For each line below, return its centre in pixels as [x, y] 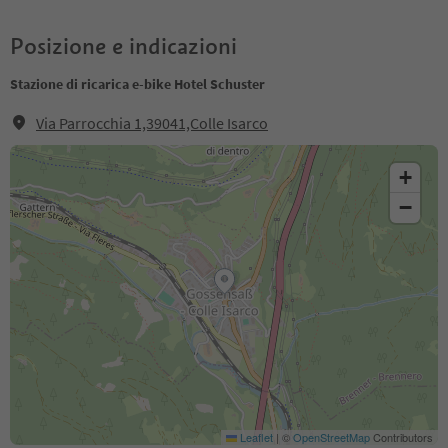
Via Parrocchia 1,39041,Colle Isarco [152, 123]
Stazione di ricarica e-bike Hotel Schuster [137, 84]
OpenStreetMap [331, 437]
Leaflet [255, 437]
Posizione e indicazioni [123, 46]
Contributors [401, 437]
